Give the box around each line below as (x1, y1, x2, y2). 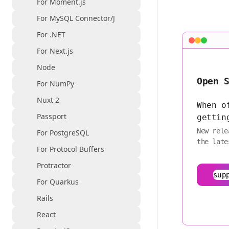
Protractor (37, 161, 71, 170)
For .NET (37, 30, 65, 39)
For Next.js (37, 46, 73, 56)
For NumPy (37, 79, 74, 88)
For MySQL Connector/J (37, 13, 115, 23)
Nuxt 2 (37, 95, 59, 105)
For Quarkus (37, 177, 79, 187)
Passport (37, 111, 66, 121)
